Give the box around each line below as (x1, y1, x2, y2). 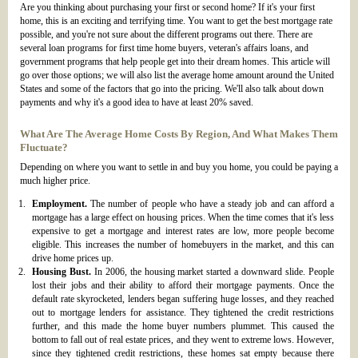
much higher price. (20, 175, 90, 187)
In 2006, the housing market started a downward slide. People (90, 266, 335, 278)
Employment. (32, 198, 87, 210)
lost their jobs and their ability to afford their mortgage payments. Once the (32, 280, 334, 292)
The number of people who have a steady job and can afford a (87, 198, 334, 210)
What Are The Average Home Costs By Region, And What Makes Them (20, 128, 338, 141)
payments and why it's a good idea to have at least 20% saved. (20, 97, 253, 109)
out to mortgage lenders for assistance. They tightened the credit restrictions (32, 307, 334, 319)
